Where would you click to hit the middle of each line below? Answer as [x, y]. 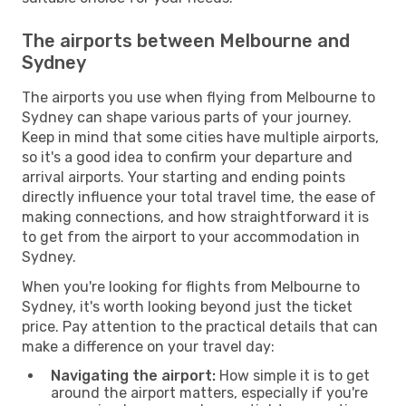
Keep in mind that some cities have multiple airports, [200, 137]
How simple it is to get [293, 375]
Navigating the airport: [133, 375]
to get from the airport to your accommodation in [191, 237]
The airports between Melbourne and [186, 40]
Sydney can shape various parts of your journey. [187, 117]
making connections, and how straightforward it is [195, 217]
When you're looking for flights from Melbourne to [191, 286]
